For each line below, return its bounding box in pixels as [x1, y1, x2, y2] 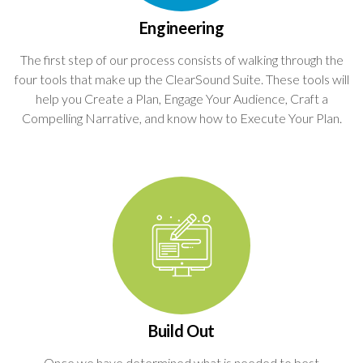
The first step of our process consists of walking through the [19, 51, 344, 67]
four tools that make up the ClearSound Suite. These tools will [14, 70, 349, 87]
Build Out [147, 320, 216, 340]
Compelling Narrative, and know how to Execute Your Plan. [21, 109, 342, 126]
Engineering [139, 17, 224, 37]
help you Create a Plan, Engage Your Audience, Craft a [35, 90, 328, 106]
